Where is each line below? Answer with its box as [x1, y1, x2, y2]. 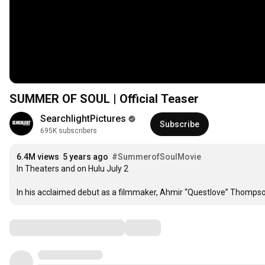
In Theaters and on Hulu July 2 [17, 164, 128, 174]
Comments [9, 220, 68, 235]
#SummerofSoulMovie [112, 152, 201, 162]
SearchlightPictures [40, 113, 126, 125]
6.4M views [17, 152, 59, 162]
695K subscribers [40, 127, 97, 135]
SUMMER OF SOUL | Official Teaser [9, 92, 199, 106]
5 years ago [63, 152, 108, 162]
